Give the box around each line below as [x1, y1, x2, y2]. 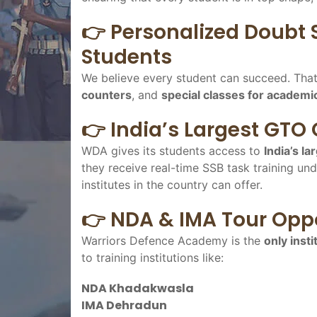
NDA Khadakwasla [81, 279, 194, 296]
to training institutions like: [81, 250, 224, 265]
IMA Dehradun [81, 296, 167, 313]
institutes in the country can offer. [81, 177, 263, 192]
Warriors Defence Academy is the [81, 233, 264, 248]
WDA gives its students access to [81, 143, 264, 158]
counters [81, 87, 132, 102]
